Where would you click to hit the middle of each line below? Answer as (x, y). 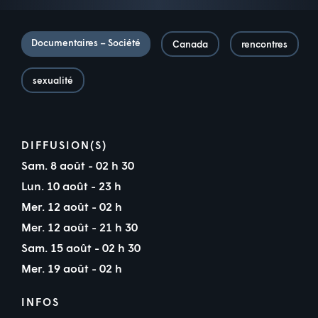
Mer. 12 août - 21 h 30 (79, 226)
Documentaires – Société (86, 42)
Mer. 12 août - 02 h (73, 206)
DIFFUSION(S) (64, 144)
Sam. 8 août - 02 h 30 (78, 165)
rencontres (264, 44)
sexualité (53, 80)
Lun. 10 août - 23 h (73, 185)
